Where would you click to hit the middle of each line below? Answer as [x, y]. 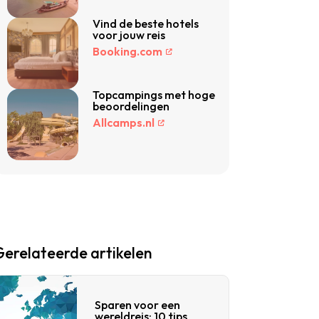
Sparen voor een [137, 305]
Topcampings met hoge [154, 95]
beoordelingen [131, 106]
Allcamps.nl [124, 122]
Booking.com [127, 51]
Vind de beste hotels [146, 23]
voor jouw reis [129, 35]
